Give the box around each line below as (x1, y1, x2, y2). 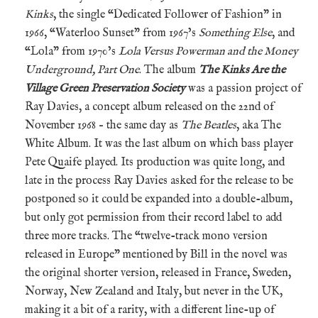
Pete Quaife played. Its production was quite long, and (25, 155, 285, 170)
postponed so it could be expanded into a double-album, (25, 192, 292, 207)
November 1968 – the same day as (25, 118, 181, 133)
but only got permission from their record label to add (25, 210, 282, 225)
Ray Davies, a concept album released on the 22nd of (25, 99, 274, 114)
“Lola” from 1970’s (25, 44, 119, 59)
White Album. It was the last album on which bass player (25, 136, 293, 151)
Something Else (199, 26, 272, 40)
